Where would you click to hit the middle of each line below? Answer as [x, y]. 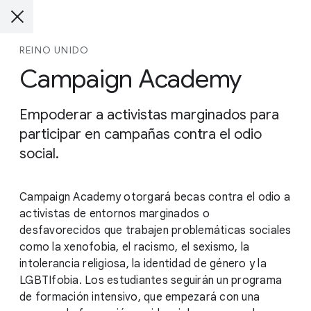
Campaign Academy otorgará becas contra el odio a [155, 197]
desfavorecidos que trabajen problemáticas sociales [155, 230]
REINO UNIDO [54, 50]
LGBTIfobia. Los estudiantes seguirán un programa [151, 280]
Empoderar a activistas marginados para [149, 115]
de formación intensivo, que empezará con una [140, 297]
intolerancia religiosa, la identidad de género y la [143, 264]
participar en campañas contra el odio [141, 134]
